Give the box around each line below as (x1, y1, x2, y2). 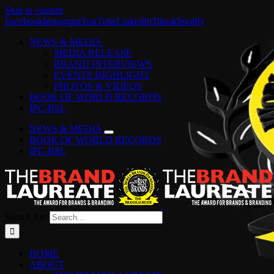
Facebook (5, 16, 43, 26)
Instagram (43, 16, 81, 26)
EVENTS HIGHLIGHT (54, 70, 150, 80)
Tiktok (152, 16, 177, 26)
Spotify (177, 16, 205, 26)
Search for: (5, 212, 47, 222)
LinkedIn (116, 16, 152, 26)
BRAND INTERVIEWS (54, 59, 152, 69)
